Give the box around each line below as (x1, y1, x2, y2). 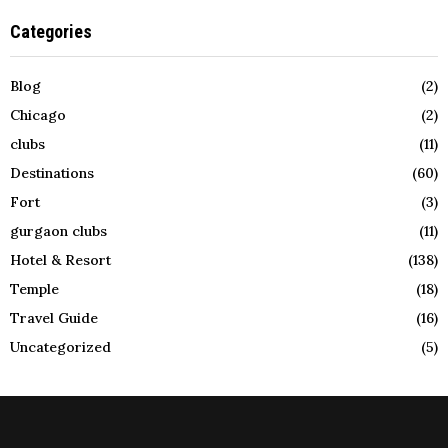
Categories (10, 21, 92, 43)
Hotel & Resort (10, 251, 111, 270)
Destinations (10, 164, 94, 183)
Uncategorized (10, 338, 111, 357)
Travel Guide (10, 309, 98, 328)
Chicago (10, 106, 66, 125)
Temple (10, 280, 59, 299)
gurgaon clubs (10, 222, 107, 241)
